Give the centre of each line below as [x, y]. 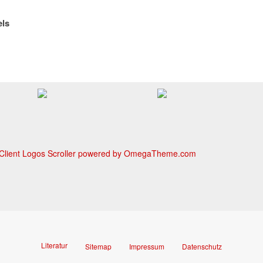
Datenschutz [202, 246]
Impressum [147, 246]
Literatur [54, 245]
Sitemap [98, 246]
